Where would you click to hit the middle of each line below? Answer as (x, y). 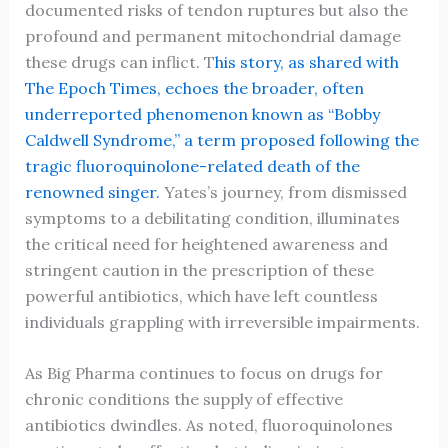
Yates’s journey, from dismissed (285, 191)
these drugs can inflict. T (119, 61)
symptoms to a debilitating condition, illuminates (212, 217)
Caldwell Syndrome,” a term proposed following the (221, 139)
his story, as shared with (306, 61)
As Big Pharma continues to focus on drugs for (203, 373)
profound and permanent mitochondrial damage (212, 35)
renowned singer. (94, 191)
